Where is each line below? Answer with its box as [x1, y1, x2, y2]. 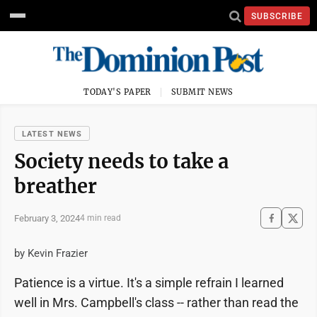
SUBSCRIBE [251, 11, 303, 21]
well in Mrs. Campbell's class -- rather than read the [14, 295, 299, 310]
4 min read [80, 213, 121, 223]
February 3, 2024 [14, 212, 80, 224]
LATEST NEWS [22, 129, 83, 139]
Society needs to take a [14, 149, 229, 173]
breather [14, 174, 97, 198]
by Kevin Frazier [14, 247, 88, 260]
